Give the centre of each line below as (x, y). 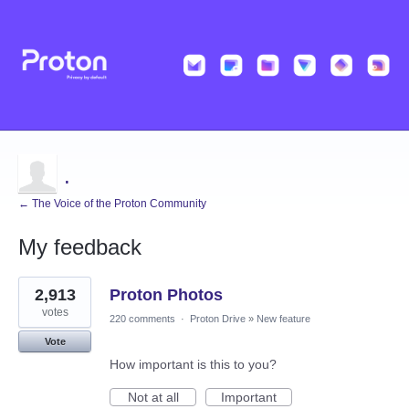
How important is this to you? (193, 365)
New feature (283, 319)
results (37, 296)
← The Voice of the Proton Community (112, 204)
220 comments (142, 319)
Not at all (153, 398)
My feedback (80, 247)
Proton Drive (218, 319)
